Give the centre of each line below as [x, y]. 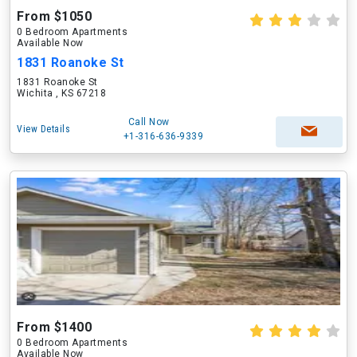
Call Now [149, 122]
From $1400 [54, 327]
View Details [43, 129]
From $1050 [54, 16]
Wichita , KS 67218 [61, 93]
